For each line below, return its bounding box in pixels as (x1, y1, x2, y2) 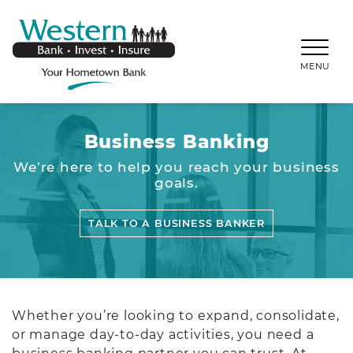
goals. (154, 174, 199, 191)
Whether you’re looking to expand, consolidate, (12, 307, 340, 323)
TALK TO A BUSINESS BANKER (88, 217, 265, 229)
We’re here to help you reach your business (13, 158, 340, 175)
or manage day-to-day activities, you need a (12, 326, 314, 342)
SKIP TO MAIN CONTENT (24, 2, 199, 17)
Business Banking (84, 130, 269, 153)
